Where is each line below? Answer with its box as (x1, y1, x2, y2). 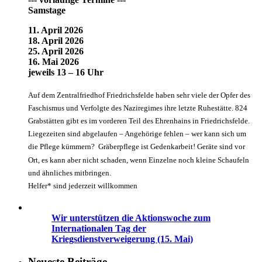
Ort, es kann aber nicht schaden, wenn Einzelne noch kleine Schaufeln (28, 155, 249, 164)
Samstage (28, 5, 65, 15)
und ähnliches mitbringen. (28, 168, 111, 177)
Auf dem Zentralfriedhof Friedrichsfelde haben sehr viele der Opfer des (28, 90, 250, 99)
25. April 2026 (28, 46, 84, 56)
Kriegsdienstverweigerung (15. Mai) (51, 234, 193, 244)
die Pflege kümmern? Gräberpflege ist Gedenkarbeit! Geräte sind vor (28, 142, 245, 151)
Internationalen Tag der (51, 223, 146, 234)
